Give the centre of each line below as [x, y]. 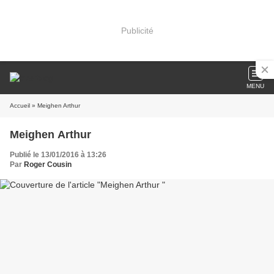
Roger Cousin [48, 165]
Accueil [20, 106]
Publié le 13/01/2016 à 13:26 [58, 155]
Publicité [137, 30]
